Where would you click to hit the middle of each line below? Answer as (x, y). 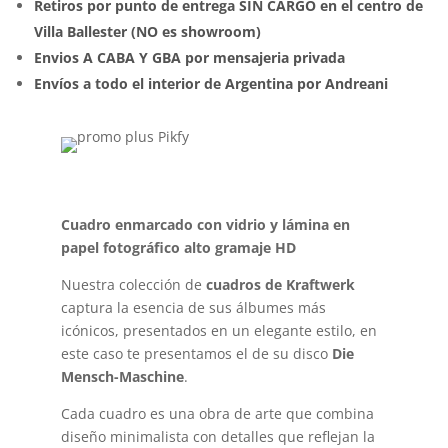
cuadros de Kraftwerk (280, 284)
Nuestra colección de (133, 284)
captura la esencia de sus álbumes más (193, 307)
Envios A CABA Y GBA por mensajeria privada (189, 57)
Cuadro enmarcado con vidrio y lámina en (205, 224)
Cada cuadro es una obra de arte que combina (217, 413)
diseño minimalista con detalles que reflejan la (217, 436)
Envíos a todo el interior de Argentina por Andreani (211, 83)
